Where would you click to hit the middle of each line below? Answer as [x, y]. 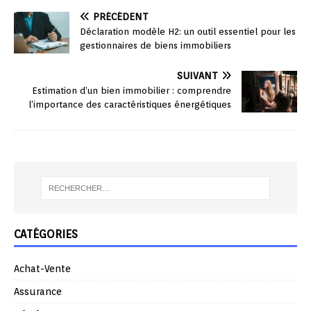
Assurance [38, 292]
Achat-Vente [42, 269]
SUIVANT [197, 76]
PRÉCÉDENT [121, 17]
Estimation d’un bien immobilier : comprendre [132, 91]
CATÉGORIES [46, 235]
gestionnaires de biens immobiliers [155, 46]
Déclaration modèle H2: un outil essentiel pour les [188, 32]
